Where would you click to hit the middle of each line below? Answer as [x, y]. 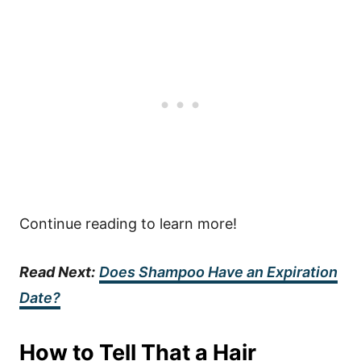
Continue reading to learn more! [128, 224]
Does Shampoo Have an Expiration [218, 272]
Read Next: [57, 272]
